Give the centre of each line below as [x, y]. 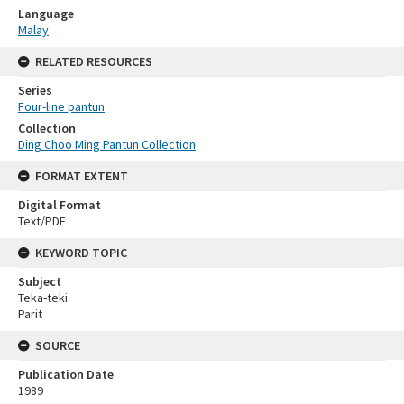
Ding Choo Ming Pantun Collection [107, 144]
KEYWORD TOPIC [81, 252]
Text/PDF [42, 220]
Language [46, 13]
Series [35, 90]
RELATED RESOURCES [94, 61]
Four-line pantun [61, 106]
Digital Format [60, 204]
